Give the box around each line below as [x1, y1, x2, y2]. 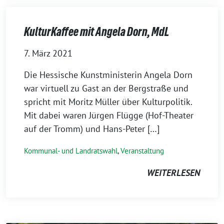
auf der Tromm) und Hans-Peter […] [24, 123, 159, 135]
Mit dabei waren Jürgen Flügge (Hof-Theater [24, 109, 193, 121]
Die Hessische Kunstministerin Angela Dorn [24, 69, 192, 81]
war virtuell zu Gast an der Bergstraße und [24, 82, 188, 94]
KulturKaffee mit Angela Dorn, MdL [24, 25, 169, 39]
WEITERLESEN [147, 167, 200, 179]
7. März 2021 [24, 47, 72, 59]
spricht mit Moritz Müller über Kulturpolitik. [24, 96, 192, 108]
